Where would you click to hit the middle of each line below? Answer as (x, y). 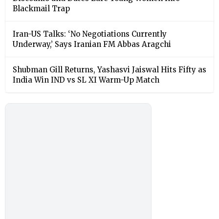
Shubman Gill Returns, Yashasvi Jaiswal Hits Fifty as (109, 69)
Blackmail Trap (41, 8)
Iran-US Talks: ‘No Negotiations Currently (90, 34)
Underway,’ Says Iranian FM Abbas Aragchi (92, 44)
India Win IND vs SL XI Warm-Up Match (86, 80)
